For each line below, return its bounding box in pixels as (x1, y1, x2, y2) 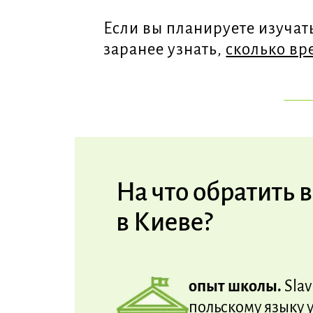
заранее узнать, (103, 40, 226, 58)
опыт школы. (188, 277, 284, 295)
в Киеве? (115, 208, 212, 237)
